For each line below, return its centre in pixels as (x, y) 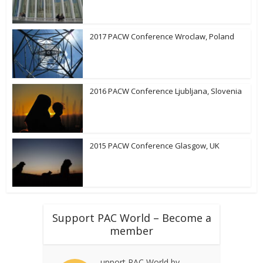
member (131, 231)
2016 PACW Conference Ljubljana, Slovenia (166, 91)
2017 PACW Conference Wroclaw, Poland (162, 37)
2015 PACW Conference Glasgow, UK (155, 145)
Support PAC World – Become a (131, 218)
